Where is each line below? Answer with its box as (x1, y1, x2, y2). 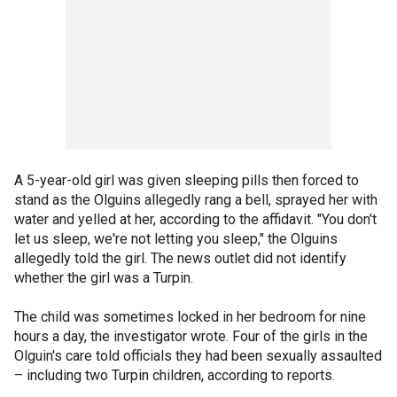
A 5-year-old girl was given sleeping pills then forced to (14, 171, 359, 189)
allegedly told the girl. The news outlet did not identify (14, 249, 346, 267)
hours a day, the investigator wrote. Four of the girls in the (14, 327, 368, 345)
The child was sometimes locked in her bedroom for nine (14, 307, 366, 325)
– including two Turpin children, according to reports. (14, 366, 339, 384)
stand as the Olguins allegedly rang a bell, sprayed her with (14, 191, 378, 208)
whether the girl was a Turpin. (14, 269, 197, 286)
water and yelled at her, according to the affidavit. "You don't (14, 210, 377, 228)
